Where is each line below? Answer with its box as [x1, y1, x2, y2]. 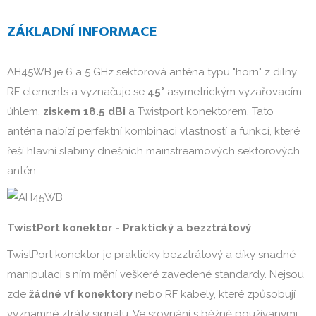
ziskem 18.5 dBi [43, 105, 126, 118]
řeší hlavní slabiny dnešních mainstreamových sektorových [7, 145, 300, 157]
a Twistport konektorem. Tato [126, 105, 274, 118]
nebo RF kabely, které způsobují [133, 288, 296, 300]
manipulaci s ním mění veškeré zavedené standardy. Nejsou [7, 268, 304, 281]
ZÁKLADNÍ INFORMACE [7, 21, 157, 44]
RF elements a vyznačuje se [7, 85, 147, 98]
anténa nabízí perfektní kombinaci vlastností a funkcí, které [7, 125, 300, 138]
